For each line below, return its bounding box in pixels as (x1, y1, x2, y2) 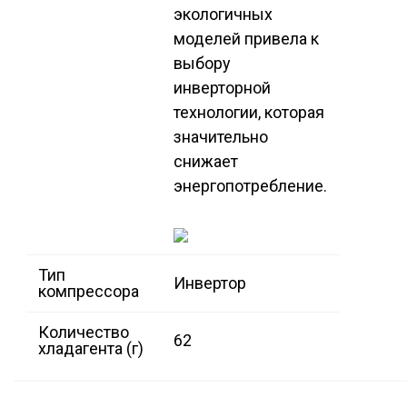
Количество (38, 323, 129, 342)
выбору (174, 54, 231, 74)
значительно (174, 127, 268, 147)
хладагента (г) (38, 339, 144, 359)
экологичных (174, 5, 273, 25)
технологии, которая (174, 103, 324, 123)
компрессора (38, 282, 139, 302)
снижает (174, 152, 238, 172)
